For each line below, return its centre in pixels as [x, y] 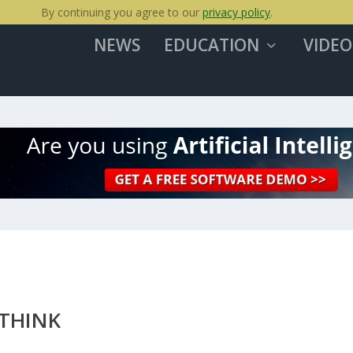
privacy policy [236, 12]
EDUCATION [211, 45]
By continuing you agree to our [122, 12]
